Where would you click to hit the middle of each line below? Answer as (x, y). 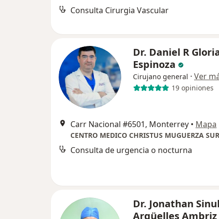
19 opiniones (192, 88)
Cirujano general (161, 76)
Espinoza (155, 64)
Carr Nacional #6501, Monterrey (130, 124)
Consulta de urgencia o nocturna (131, 150)
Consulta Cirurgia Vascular (120, 11)
